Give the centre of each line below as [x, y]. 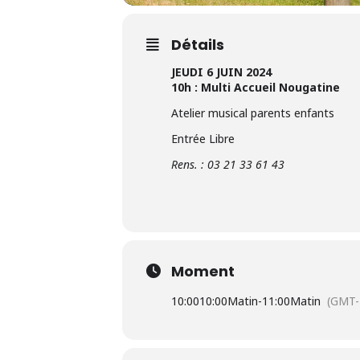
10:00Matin [229, 301]
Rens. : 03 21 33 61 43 [228, 164]
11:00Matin [291, 301]
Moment [203, 271]
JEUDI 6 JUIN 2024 [221, 72]
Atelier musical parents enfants [253, 112]
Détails [198, 44]
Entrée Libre [203, 138]
